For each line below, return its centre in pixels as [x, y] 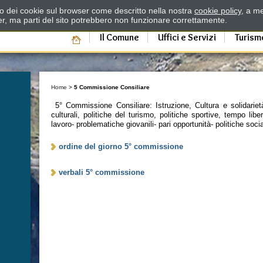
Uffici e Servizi [187, 37]
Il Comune [119, 37]
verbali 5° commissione [102, 172]
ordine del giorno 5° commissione [121, 146]
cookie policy [218, 11]
